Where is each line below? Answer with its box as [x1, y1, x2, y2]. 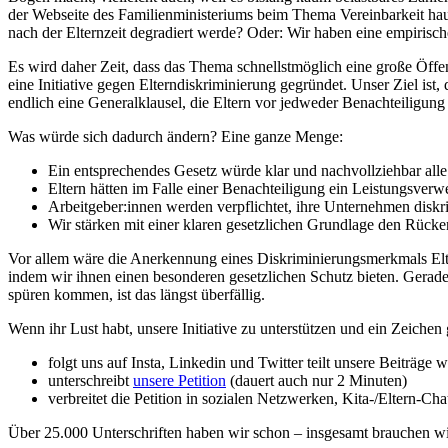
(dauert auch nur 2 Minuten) [226, 372, 411, 390]
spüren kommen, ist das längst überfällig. [8, 286, 265, 304]
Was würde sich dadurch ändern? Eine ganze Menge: [8, 128, 347, 146]
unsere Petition [133, 372, 226, 390]
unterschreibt [48, 372, 133, 390]
